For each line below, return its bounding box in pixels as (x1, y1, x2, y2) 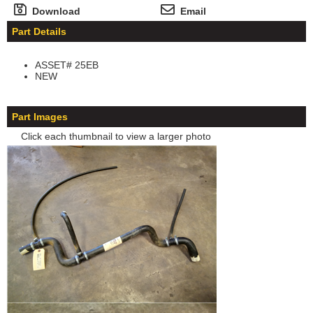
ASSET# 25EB (35, 59, 99, 71)
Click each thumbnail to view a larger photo (21, 131, 211, 143)
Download (27, 6, 80, 17)
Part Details (12, 26, 66, 38)
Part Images (12, 111, 68, 123)
